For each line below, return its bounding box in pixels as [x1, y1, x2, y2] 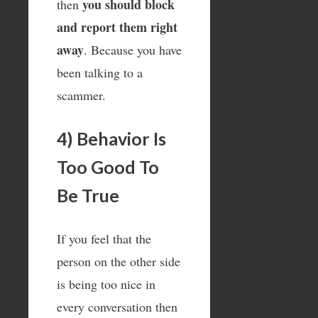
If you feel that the [57, 230, 151, 248]
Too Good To [57, 156, 159, 178]
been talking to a [57, 64, 143, 82]
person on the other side [57, 253, 180, 270]
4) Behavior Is [57, 128, 166, 150]
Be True [57, 185, 119, 207]
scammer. [57, 87, 106, 104]
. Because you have [84, 41, 182, 59]
